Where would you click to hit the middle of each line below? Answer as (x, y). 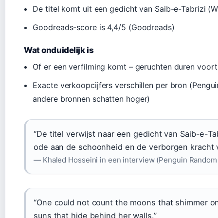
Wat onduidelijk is (59, 50)
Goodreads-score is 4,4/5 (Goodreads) (104, 27)
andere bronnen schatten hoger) (91, 99)
